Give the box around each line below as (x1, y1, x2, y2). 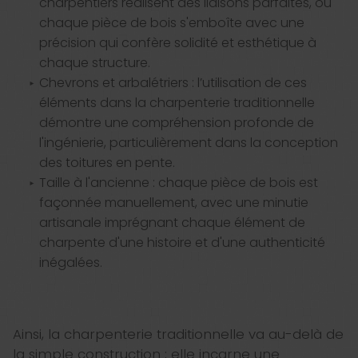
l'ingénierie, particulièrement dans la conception (38, 133, 338, 153)
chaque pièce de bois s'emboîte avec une (38, 14, 304, 33)
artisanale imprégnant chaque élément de (38, 213, 305, 233)
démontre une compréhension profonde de (38, 113, 314, 133)
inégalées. (38, 253, 102, 272)
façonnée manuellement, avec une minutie (38, 193, 308, 213)
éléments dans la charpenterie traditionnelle (38, 93, 315, 113)
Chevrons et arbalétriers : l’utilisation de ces (38, 74, 307, 93)
